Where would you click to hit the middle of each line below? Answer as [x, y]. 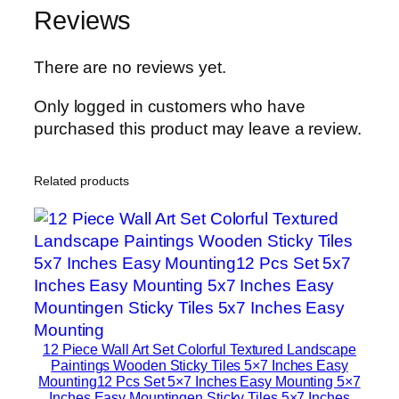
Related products [81, 180]
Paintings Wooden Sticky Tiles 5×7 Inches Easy [199, 365]
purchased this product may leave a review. [198, 128]
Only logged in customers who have [170, 106]
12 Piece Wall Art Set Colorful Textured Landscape [199, 349]
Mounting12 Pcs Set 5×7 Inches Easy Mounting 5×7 [199, 381]
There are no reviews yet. [130, 67]
